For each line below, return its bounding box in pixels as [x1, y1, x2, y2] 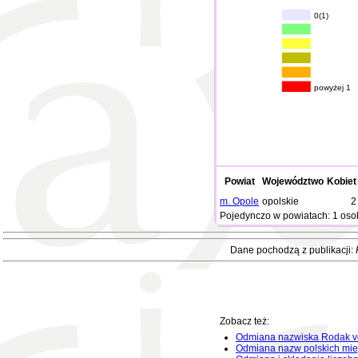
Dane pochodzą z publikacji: [229, 245, 356, 256]
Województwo [262, 176, 324, 187]
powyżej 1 [314, 83, 352, 93]
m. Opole [220, 196, 259, 207]
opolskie [262, 196, 299, 207]
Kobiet [327, 176, 356, 187]
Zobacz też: [220, 316, 269, 327]
